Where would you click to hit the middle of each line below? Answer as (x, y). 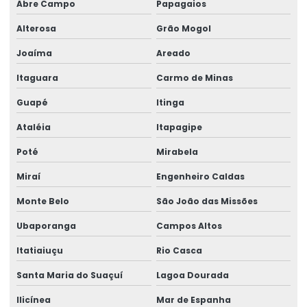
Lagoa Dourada (192, 275)
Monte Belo (43, 201)
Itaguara (37, 77)
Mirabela (177, 151)
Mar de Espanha (193, 299)
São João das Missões (207, 201)
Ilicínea (34, 299)
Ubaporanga (46, 225)
